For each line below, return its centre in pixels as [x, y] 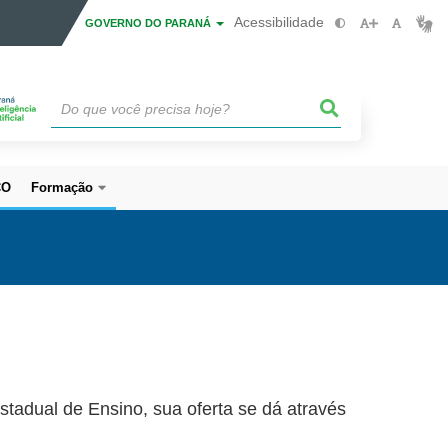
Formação [62, 187]
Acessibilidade [279, 22]
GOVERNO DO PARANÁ [149, 23]
